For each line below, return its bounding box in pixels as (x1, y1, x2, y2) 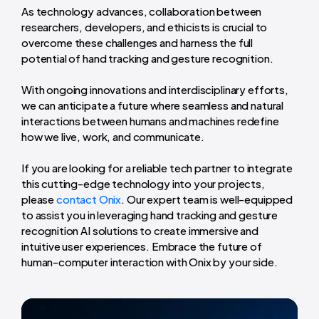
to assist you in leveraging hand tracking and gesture (21, 208, 278, 222)
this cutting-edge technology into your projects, (21, 177, 265, 191)
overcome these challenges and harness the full (21, 36, 253, 50)
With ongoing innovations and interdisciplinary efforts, (21, 83, 288, 97)
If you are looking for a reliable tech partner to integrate (21, 161, 293, 175)
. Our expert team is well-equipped (121, 192, 293, 206)
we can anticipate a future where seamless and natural (21, 98, 284, 113)
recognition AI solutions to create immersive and (21, 224, 258, 238)
